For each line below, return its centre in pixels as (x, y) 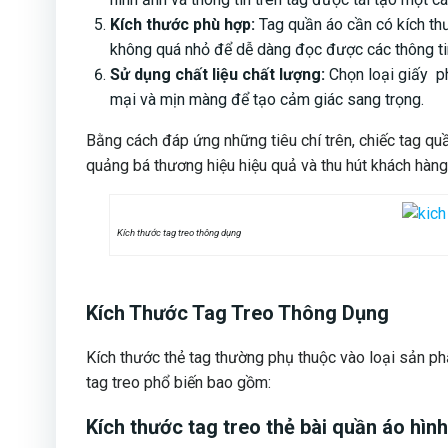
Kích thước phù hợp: (182, 25)
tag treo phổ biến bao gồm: (178, 383)
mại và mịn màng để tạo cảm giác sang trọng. (267, 100)
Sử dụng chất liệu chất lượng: (217, 75)
